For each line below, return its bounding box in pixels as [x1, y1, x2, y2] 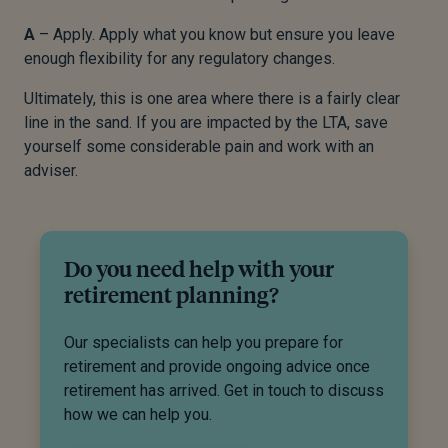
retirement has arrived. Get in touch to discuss [64, 380, 384, 400]
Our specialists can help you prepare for [64, 332, 343, 352]
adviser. [24, 160, 78, 180]
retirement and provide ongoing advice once [64, 356, 370, 376]
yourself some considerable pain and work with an [24, 136, 374, 156]
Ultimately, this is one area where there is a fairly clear [24, 88, 400, 108]
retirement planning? [64, 279, 279, 308]
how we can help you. [64, 404, 212, 424]
